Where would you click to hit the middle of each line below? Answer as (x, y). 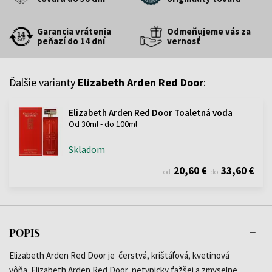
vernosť (183, 41)
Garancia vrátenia (74, 31)
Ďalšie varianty (43, 82)
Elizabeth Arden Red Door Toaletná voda (150, 112)
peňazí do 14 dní (71, 41)
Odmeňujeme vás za (209, 31)
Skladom (87, 149)
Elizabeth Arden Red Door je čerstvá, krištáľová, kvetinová (119, 255)
